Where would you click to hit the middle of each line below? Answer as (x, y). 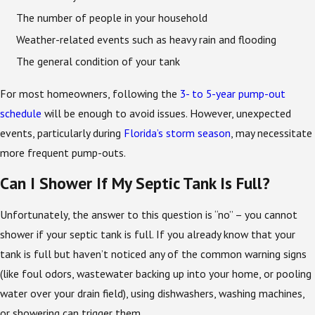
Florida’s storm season (177, 133)
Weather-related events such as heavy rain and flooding (147, 40)
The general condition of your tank (100, 62)
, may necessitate (271, 133)
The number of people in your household (112, 18)
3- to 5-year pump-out (233, 93)
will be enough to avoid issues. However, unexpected (166, 113)
